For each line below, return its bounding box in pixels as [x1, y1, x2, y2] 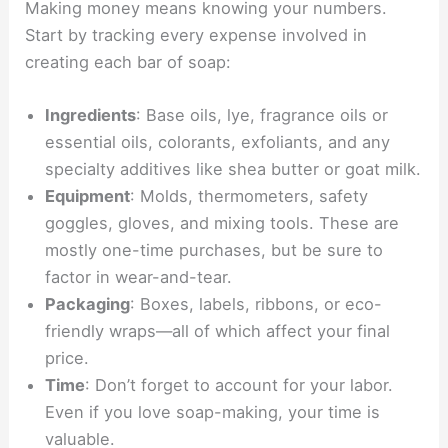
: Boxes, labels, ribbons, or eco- [130, 294, 383, 315]
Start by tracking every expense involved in [25, 24, 368, 45]
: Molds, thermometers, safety [130, 186, 369, 207]
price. [45, 348, 90, 369]
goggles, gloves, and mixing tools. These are [45, 213, 400, 234]
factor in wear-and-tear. [45, 267, 233, 288]
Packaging [45, 294, 131, 315]
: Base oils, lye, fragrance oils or [136, 105, 389, 126]
